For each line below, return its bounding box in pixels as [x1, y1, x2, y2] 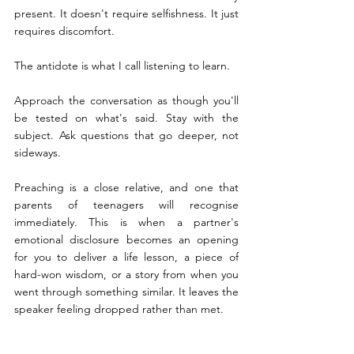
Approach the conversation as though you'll [14, 93, 239, 108]
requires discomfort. [14, 24, 115, 39]
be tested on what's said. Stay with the [14, 111, 239, 126]
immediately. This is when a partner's [14, 215, 239, 230]
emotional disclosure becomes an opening [14, 232, 239, 247]
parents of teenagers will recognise [14, 198, 239, 213]
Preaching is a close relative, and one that [14, 180, 239, 195]
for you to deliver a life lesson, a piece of [14, 250, 239, 265]
